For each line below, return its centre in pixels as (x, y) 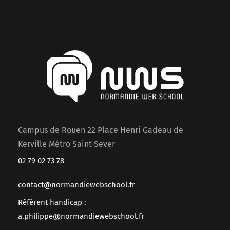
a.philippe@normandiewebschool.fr (81, 216)
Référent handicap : (52, 203)
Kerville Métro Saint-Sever (66, 144)
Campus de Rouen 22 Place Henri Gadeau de (101, 130)
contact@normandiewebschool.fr (76, 185)
